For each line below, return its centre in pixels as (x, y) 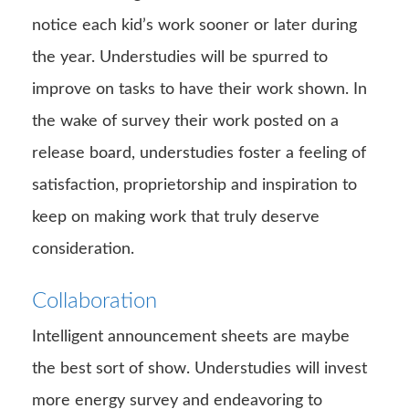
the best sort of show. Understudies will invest (199, 368)
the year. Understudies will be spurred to (180, 57)
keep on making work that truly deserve (176, 217)
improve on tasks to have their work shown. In (199, 89)
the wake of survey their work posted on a (185, 121)
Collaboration (94, 301)
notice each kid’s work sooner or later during (194, 25)
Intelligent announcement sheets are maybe (191, 336)
